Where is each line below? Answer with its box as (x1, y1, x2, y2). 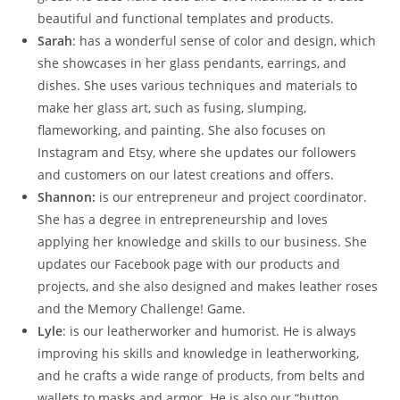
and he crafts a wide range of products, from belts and (37, 366, 366, 384)
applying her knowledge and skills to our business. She (37, 232, 368, 250)
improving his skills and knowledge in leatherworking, (37, 344, 360, 362)
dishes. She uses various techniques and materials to (37, 76, 358, 94)
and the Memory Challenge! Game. (37, 299, 246, 317)
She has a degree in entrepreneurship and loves (37, 210, 329, 228)
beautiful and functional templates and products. (37, 9, 335, 27)
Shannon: (37, 187, 100, 205)
